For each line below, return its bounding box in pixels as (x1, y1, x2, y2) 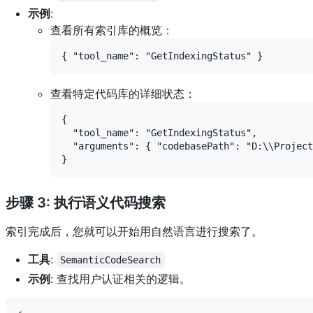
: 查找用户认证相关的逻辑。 (50, 271, 191, 286)
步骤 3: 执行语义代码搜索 (6, 194, 166, 211)
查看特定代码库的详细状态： (50, 86, 196, 101)
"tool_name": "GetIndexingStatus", (61, 126, 257, 138)
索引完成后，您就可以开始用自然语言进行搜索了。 (6, 224, 263, 238)
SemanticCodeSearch (60, 254, 161, 265)
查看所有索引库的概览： (50, 22, 173, 37)
